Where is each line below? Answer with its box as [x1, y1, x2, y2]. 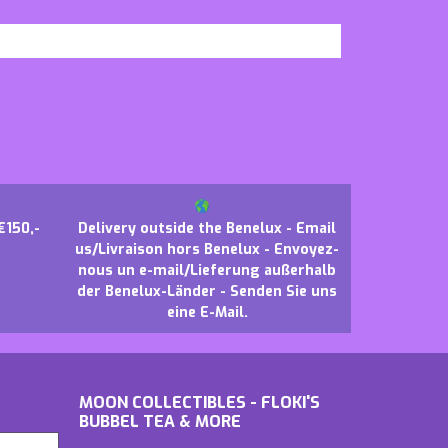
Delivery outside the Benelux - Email [78, 218, 337, 238]
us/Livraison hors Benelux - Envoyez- [75, 239, 340, 259]
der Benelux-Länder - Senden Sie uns [77, 281, 338, 301]
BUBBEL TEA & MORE [78, 410, 241, 432]
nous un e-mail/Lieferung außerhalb [78, 260, 337, 280]
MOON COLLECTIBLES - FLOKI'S [78, 391, 320, 413]
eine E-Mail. [166, 302, 248, 322]
